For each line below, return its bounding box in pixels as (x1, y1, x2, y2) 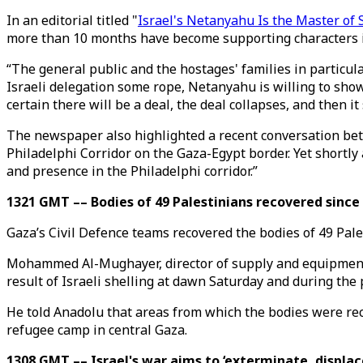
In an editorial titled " (6, 11, 138, 29)
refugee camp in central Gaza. (6, 321, 187, 339)
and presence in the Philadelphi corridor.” (6, 162, 258, 180)
